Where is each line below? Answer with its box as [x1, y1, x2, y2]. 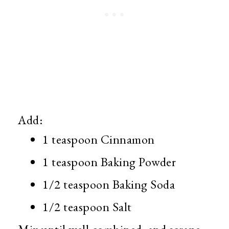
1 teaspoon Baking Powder [42, 154, 176, 170]
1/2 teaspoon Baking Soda [42, 176, 175, 193]
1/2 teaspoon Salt [42, 199, 132, 215]
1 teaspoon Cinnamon [42, 131, 157, 148]
